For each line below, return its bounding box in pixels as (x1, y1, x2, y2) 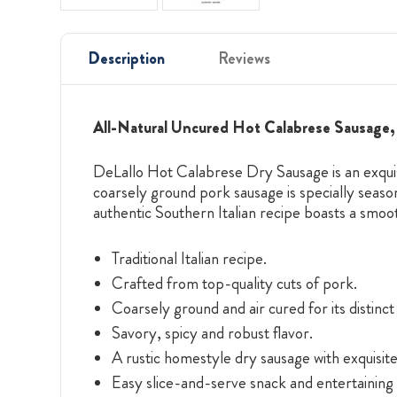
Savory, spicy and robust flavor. (111, 320, 313, 345)
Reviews (218, 46, 270, 70)
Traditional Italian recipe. (111, 245, 267, 270)
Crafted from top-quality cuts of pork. (111, 270, 357, 295)
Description (88, 46, 165, 70)
